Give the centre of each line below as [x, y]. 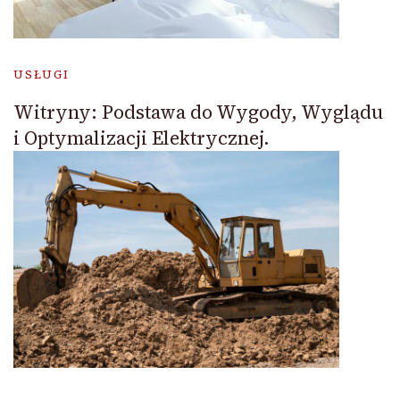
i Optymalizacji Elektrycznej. [142, 138]
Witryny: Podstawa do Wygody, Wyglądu [198, 112]
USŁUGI [42, 75]
